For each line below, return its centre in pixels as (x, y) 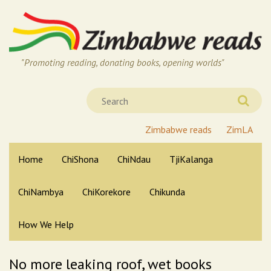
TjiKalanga (191, 159)
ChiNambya (41, 192)
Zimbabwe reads (178, 130)
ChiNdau (134, 159)
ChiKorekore (106, 192)
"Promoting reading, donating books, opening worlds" (123, 63)
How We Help (46, 225)
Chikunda (167, 192)
